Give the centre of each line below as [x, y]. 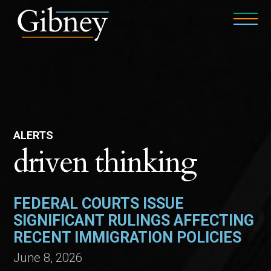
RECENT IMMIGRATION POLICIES [128, 237]
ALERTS [34, 135]
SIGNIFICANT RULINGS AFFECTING [134, 220]
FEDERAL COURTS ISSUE [99, 204]
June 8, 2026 [48, 258]
